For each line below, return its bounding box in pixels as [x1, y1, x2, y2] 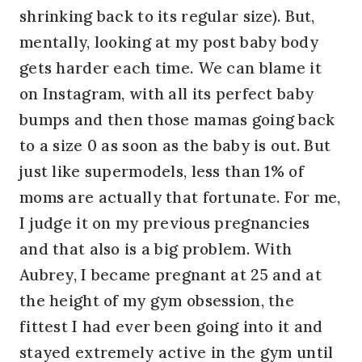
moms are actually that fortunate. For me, [19, 187, 341, 207]
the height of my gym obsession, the [19, 290, 294, 310]
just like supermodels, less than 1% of [19, 161, 304, 181]
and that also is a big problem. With [19, 238, 293, 259]
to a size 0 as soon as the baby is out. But [19, 135, 331, 155]
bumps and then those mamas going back [19, 109, 335, 129]
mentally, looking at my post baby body [19, 32, 318, 52]
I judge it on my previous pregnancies [19, 213, 310, 233]
